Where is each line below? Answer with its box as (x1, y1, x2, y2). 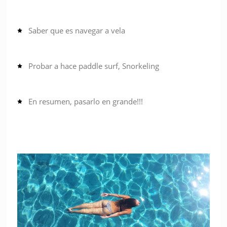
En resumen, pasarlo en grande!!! (28, 96, 143, 107)
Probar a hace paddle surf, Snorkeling (28, 61, 160, 71)
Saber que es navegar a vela (28, 25, 126, 36)
